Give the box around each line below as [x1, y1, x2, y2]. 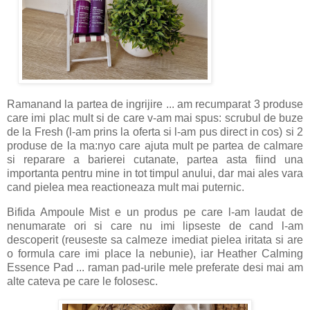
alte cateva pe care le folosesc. [7, 275, 158, 288]
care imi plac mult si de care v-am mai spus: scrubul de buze [7, 112, 303, 125]
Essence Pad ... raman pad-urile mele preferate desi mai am [7, 262, 303, 274]
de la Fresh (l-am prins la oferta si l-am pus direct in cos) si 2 [7, 126, 303, 138]
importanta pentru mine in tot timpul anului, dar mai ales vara [7, 167, 303, 180]
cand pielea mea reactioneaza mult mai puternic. [7, 181, 244, 194]
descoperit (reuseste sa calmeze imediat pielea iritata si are [7, 234, 303, 246]
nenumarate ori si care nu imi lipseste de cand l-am [7, 220, 303, 232]
